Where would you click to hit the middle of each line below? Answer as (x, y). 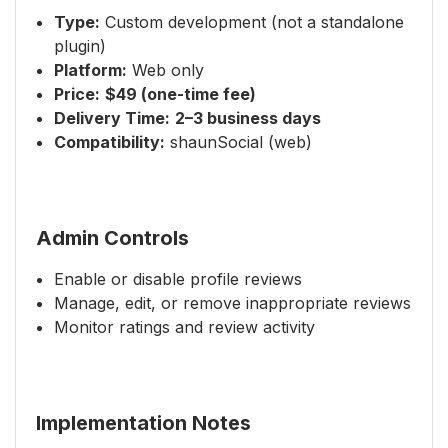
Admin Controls (112, 238)
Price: (77, 94)
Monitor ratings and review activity (184, 327)
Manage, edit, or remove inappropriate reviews (232, 303)
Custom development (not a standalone (252, 22)
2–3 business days (248, 118)
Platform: (90, 70)
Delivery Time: (112, 118)
